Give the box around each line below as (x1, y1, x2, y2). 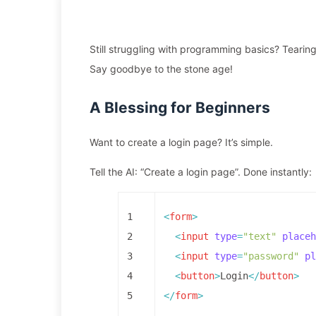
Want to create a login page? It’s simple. (90, 136, 273, 148)
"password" (243, 250, 299, 262)
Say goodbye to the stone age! (90, 63, 233, 75)
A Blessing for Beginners (90, 99, 270, 116)
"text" (243, 231, 276, 242)
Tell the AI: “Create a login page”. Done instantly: (90, 166, 312, 178)
